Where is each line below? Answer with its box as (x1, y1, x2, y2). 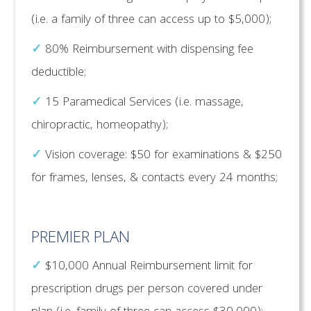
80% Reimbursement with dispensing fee (41, 40, 253, 60)
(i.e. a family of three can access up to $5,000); (31, 10, 271, 31)
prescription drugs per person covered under (31, 279, 262, 300)
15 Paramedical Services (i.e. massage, (41, 92, 244, 113)
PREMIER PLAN (31, 225, 130, 253)
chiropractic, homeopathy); (31, 115, 168, 136)
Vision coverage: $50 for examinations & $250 (41, 145, 282, 166)
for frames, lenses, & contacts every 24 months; (31, 168, 278, 189)
